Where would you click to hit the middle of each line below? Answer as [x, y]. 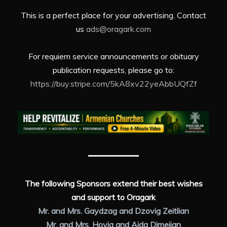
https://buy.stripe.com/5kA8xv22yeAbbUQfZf [113, 83]
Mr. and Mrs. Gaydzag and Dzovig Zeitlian [113, 211]
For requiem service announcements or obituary [113, 56]
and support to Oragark [113, 197]
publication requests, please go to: [113, 70]
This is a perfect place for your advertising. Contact [113, 15]
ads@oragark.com [119, 29]
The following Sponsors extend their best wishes [113, 183]
